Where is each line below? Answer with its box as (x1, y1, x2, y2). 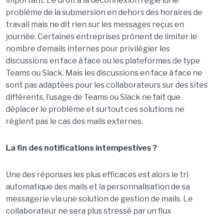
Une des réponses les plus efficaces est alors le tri (5, 170, 188, 179)
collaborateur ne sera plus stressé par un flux (5, 206, 171, 216)
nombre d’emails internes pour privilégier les (5, 44, 170, 53)
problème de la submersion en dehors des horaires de (5, 8, 202, 17)
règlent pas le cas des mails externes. (5, 117, 143, 126)
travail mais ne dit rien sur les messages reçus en (5, 20, 184, 29)
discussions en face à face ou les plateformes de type (5, 56, 200, 65)
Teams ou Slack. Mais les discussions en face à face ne (5, 68, 202, 77)
